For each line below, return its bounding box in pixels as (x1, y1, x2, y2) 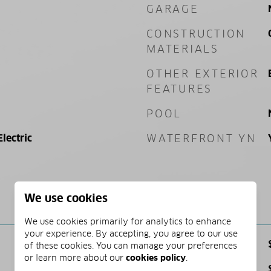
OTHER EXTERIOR (146, 67, 259, 80)
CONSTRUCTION (146, 27, 246, 41)
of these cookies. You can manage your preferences (24, 240, 237, 251)
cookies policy (126, 252, 186, 263)
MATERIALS (146, 42, 219, 56)
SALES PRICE (146, 238, 229, 251)
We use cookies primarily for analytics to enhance (24, 216, 231, 227)
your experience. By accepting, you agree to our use (24, 228, 238, 239)
